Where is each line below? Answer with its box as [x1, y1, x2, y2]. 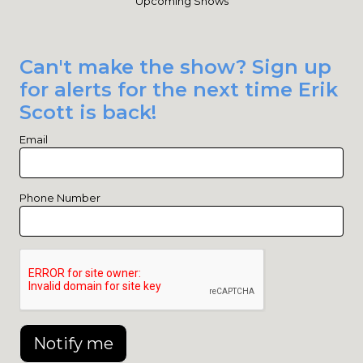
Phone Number [19, 191, 100, 204]
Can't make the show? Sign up [19, 55, 331, 79]
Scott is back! [19, 100, 156, 124]
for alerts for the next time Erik [19, 78, 338, 101]
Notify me [33, 334, 113, 353]
